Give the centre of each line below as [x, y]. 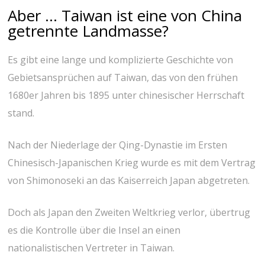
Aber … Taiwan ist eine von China [125, 15]
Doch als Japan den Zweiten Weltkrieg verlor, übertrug [129, 212]
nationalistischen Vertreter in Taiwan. [91, 248]
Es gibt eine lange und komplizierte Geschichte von [121, 59]
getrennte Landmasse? [88, 30]
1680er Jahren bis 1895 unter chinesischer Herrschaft [126, 95]
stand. [21, 113]
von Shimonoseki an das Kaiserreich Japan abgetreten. [129, 180]
